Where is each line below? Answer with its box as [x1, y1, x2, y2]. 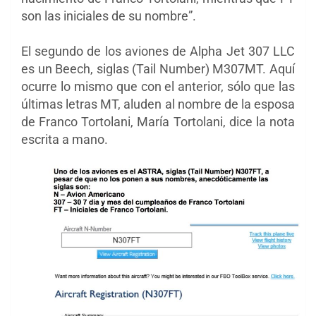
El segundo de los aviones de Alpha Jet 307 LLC [21, 43, 295, 59]
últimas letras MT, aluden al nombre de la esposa [21, 96, 295, 111]
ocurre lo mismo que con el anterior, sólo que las [21, 78, 295, 94]
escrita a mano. [21, 131, 108, 147]
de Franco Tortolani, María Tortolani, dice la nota [21, 114, 295, 129]
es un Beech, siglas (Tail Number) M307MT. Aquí [21, 61, 295, 76]
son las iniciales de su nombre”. [21, 8, 196, 23]
